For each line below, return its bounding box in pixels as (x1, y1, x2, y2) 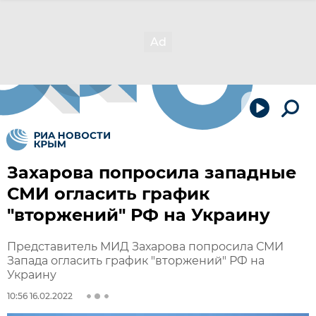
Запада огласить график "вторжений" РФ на (7, 254, 265, 267)
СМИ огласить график (7, 183, 209, 204)
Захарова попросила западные (7, 162, 296, 183)
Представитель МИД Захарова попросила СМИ (7, 240, 284, 253)
